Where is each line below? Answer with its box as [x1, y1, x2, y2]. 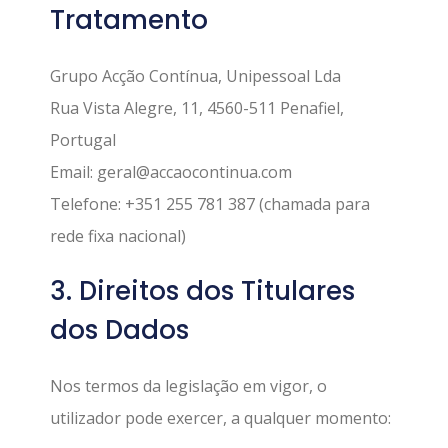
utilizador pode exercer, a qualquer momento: [50, 406, 391, 429]
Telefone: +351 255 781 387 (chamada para [50, 192, 370, 215]
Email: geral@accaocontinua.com [50, 160, 292, 183]
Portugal [50, 128, 116, 151]
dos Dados [50, 311, 189, 348]
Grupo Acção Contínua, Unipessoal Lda [50, 64, 341, 87]
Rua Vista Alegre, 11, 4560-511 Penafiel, [50, 96, 344, 119]
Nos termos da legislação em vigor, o [50, 374, 327, 397]
